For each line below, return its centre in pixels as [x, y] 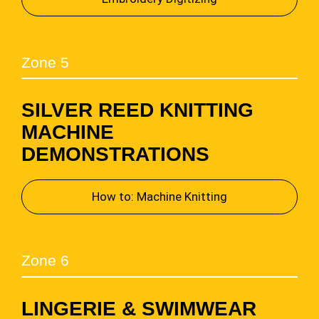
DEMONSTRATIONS [115, 155]
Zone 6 [45, 261]
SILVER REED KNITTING [137, 110]
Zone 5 [45, 63]
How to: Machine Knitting [159, 197]
